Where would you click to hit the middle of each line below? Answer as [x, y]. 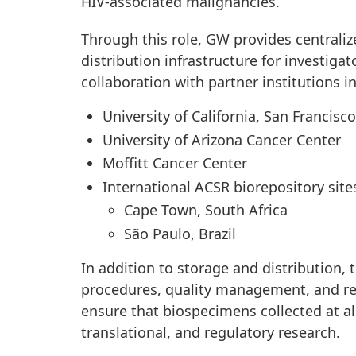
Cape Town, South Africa [206, 210]
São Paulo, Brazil [180, 233]
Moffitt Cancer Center [175, 163]
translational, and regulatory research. [211, 332]
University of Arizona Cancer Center [222, 139]
